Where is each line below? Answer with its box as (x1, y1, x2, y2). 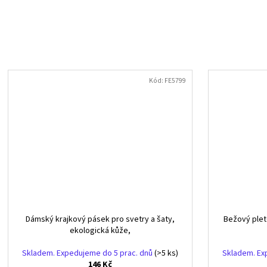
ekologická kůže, (70, 225, 131, 237)
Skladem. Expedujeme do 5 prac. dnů (22, 247, 154, 260)
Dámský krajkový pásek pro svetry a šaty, (26, 213, 175, 226)
